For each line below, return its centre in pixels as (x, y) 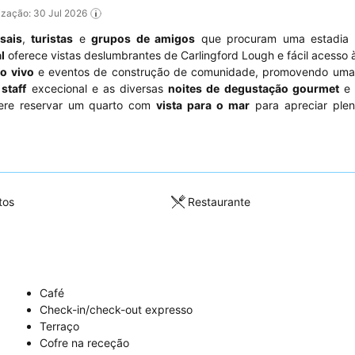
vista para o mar (203, 105)
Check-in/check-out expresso (116, 309)
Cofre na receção (84, 342)
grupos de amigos (143, 38)
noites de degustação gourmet (254, 88)
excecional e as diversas (97, 88)
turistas (52, 38)
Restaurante (219, 202)
